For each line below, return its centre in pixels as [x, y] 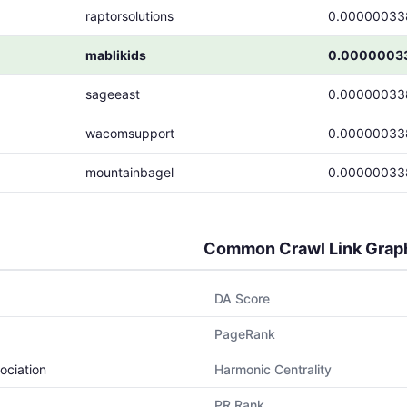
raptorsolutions [129, 16]
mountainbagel [129, 172]
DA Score [242, 298]
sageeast [113, 94]
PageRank [245, 334]
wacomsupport [130, 133]
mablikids [116, 55]
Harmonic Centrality [273, 369]
